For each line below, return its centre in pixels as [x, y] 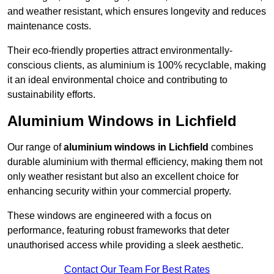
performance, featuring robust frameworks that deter [118, 231]
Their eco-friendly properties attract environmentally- [120, 51]
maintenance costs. [49, 26]
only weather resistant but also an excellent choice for [123, 177]
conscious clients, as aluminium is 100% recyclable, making [137, 65]
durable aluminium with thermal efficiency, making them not [135, 162]
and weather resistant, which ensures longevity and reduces [137, 12]
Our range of [35, 147]
